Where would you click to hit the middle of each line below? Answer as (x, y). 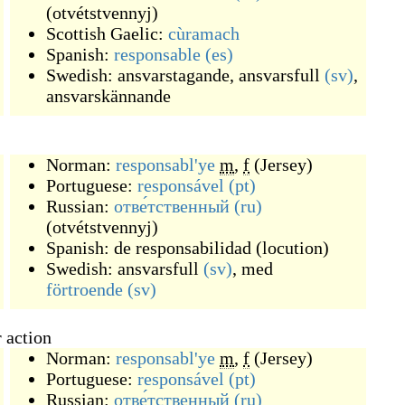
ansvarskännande (108, 96)
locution (292, 248)
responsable (157, 54)
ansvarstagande (174, 75)
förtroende (85, 289)
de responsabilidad (183, 248)
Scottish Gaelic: (107, 33)
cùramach (204, 33)
